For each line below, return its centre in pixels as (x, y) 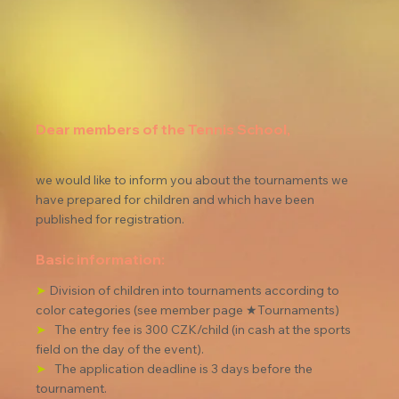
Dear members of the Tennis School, (163, 130)
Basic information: (101, 260)
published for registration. (110, 220)
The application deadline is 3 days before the (185, 369)
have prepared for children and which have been (177, 200)
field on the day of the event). (120, 350)
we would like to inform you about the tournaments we (194, 180)
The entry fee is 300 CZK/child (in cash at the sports (204, 330)
